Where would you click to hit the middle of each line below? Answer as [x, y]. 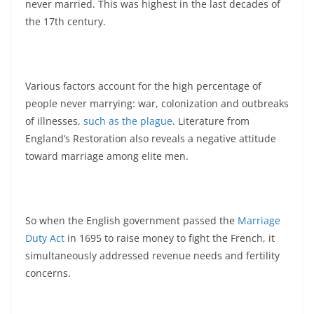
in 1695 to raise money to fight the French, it [170, 238]
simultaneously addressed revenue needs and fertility [152, 255]
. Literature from [211, 121]
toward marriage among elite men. [107, 156]
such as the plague [128, 121]
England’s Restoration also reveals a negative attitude [151, 138]
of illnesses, [54, 121]
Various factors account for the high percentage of [143, 86]
